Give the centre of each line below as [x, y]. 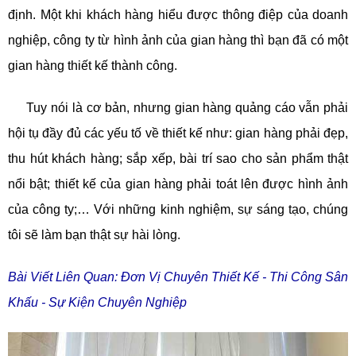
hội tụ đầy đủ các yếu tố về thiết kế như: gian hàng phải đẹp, [178, 133]
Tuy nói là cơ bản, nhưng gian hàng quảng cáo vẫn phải [187, 108]
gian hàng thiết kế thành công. [93, 66]
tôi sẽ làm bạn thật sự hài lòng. [94, 235]
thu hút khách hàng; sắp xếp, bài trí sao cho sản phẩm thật [178, 159]
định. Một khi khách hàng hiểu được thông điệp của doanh [178, 15]
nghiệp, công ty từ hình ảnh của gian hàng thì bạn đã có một [178, 41]
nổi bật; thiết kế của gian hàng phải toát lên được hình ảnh [178, 184]
